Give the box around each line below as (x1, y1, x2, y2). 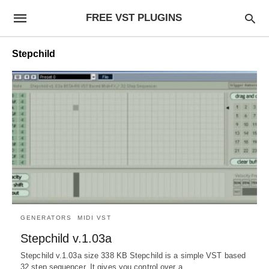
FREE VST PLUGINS (85, 12, 182, 23)
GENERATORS (20, 214, 71, 221)
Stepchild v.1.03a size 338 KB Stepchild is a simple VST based (20, 250, 246, 260)
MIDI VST (77, 214, 111, 221)
